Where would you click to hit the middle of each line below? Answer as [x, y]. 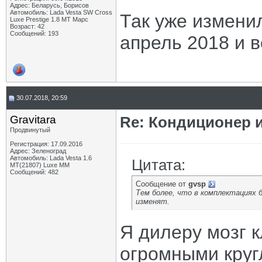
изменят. [153, 201]
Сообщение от [162, 184]
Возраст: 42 [27, 26]
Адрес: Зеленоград [38, 151]
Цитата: [158, 165]
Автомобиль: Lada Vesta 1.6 [51, 158]
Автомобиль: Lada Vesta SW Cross [61, 12]
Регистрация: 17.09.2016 [46, 144]
